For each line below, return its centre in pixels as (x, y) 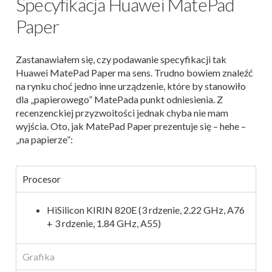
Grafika (39, 257)
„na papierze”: (44, 140)
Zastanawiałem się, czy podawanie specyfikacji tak (121, 59)
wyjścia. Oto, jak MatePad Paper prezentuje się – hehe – (131, 126)
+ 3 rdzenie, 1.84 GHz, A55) (104, 223)
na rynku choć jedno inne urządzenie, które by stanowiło (131, 86)
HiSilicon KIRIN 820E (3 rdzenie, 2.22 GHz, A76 (146, 210)
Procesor (42, 179)
